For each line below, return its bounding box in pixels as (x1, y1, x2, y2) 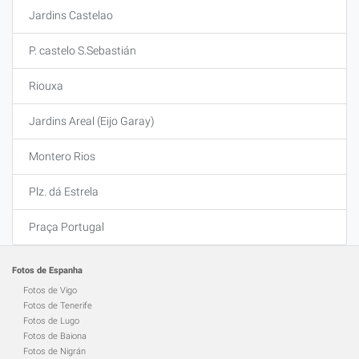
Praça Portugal (29, 220, 104, 233)
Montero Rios (29, 150, 95, 163)
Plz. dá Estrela (29, 185, 99, 198)
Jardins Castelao (29, 9, 113, 22)
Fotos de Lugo (23, 316, 79, 326)
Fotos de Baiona (23, 331, 87, 341)
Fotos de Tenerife (23, 301, 92, 311)
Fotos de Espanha (12, 265, 83, 276)
